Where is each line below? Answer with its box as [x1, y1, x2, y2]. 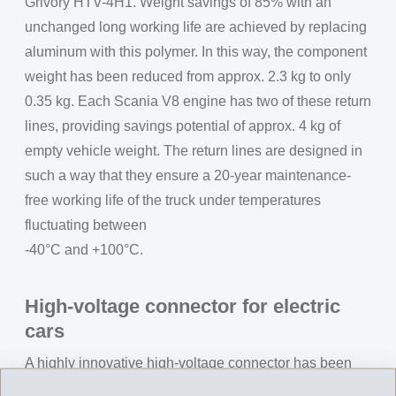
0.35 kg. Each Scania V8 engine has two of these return [25, 94, 371, 109]
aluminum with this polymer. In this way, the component [25, 44, 367, 59]
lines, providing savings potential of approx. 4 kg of [25, 118, 340, 133]
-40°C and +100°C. [25, 242, 143, 257]
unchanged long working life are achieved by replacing [25, 19, 367, 34]
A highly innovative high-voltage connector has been [25, 355, 352, 370]
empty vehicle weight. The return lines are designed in [25, 143, 362, 158]
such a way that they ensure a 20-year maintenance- [25, 168, 351, 183]
